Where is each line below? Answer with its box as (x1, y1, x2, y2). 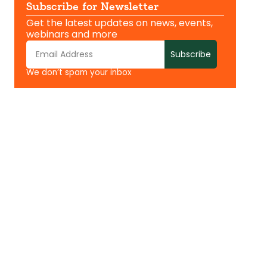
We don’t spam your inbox (26, 67, 132, 79)
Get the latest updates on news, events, (26, 16, 213, 30)
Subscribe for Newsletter (26, 1, 159, 14)
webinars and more (26, 27, 117, 42)
